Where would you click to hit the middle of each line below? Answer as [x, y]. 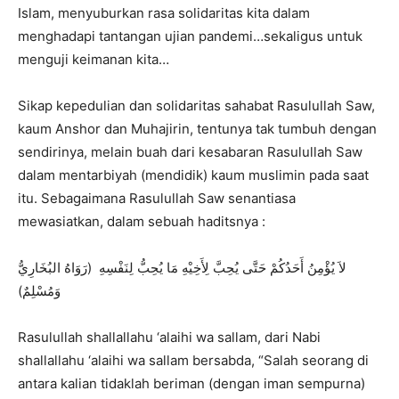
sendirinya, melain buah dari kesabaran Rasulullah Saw [190, 151]
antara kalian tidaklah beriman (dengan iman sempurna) [191, 383]
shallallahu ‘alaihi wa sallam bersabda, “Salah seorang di [193, 360]
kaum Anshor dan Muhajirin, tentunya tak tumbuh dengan [197, 128]
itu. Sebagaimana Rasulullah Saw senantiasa [157, 198]
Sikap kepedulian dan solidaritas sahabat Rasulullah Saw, [196, 105]
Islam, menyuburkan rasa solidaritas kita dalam [164, 12]
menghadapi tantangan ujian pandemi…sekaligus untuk [190, 36]
